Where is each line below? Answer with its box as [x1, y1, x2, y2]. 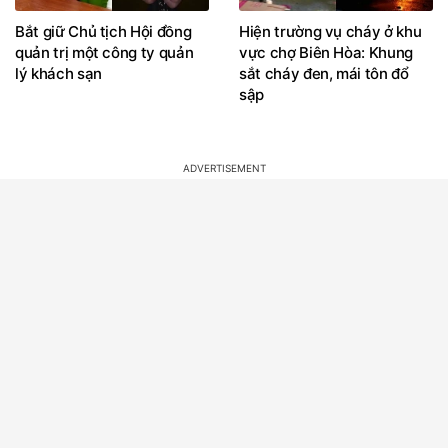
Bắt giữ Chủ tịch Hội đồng [15, 21, 192, 41]
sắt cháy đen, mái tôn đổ [239, 63, 409, 83]
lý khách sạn [15, 63, 102, 83]
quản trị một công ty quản [15, 42, 194, 62]
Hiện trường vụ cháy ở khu [239, 21, 422, 41]
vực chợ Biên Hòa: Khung [239, 42, 413, 62]
